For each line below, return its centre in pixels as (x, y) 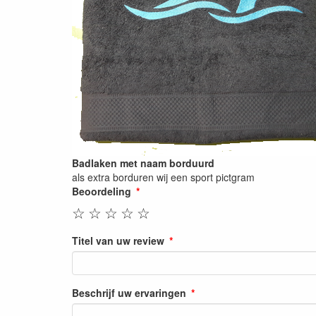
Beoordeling (102, 191)
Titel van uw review (118, 240)
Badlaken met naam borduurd (143, 163)
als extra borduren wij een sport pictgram (163, 177)
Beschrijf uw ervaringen (129, 292)
